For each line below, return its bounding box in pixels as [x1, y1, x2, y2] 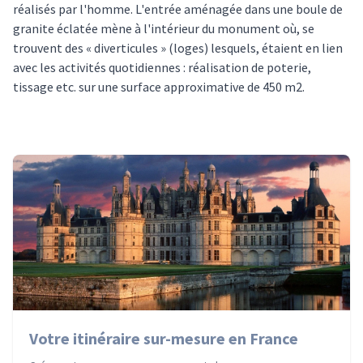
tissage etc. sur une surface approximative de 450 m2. [13, 79, 305, 95]
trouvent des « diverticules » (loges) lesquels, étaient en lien [13, 40, 343, 56]
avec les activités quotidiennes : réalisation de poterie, [13, 59, 311, 75]
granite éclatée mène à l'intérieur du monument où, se [13, 20, 314, 36]
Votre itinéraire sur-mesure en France [29, 328, 298, 348]
